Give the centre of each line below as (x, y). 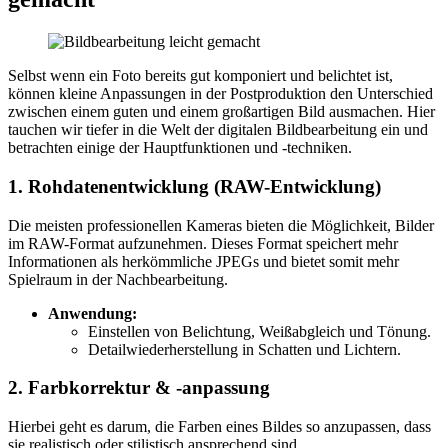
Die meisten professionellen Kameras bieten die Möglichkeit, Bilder (221, 225)
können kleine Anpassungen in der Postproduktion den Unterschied (220, 94)
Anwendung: (92, 313)
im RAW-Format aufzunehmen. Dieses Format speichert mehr (203, 243)
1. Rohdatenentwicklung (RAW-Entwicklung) (194, 186)
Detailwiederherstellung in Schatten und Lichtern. (244, 349)
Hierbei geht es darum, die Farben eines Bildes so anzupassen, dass (219, 427)
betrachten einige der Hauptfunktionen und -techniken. (180, 148)
